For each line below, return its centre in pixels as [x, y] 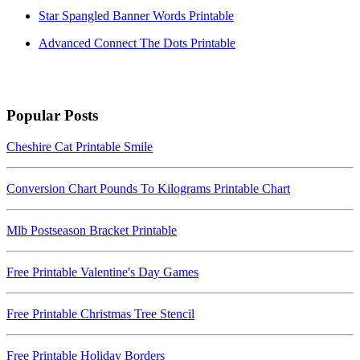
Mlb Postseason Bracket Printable [92, 231]
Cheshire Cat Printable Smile [80, 147]
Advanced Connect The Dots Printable [137, 43]
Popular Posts [52, 116]
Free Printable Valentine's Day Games [102, 272]
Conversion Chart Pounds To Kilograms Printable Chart [148, 189]
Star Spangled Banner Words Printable [136, 15]
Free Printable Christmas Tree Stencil [100, 314]
